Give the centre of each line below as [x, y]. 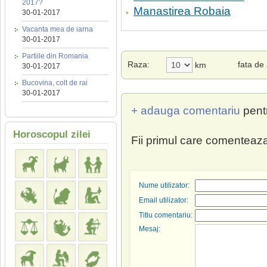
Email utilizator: [164, 200]
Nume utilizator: [164, 185]
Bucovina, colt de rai [55, 83]
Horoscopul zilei [52, 134]
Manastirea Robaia [182, 11]
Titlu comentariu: [166, 215]
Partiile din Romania [55, 56]
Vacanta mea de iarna [58, 29]
